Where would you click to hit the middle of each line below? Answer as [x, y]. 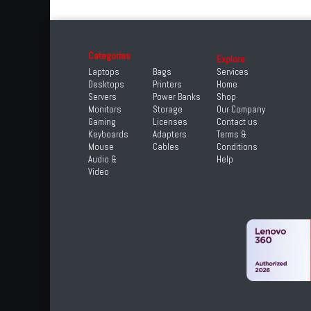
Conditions [237, 147]
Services [233, 72]
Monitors [105, 109]
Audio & [102, 159]
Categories [109, 56]
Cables [166, 147]
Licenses [170, 122]
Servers [102, 97]
